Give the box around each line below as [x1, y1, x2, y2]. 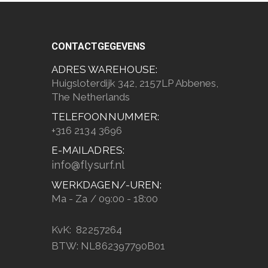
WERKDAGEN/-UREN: [51, 179, 162, 191]
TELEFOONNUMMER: [51, 111, 159, 123]
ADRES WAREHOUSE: [51, 63, 158, 75]
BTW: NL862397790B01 [51, 240, 166, 252]
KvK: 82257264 [51, 224, 122, 236]
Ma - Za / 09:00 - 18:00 [51, 193, 159, 205]
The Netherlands [51, 91, 130, 103]
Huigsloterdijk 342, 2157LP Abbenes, [51, 77, 219, 89]
